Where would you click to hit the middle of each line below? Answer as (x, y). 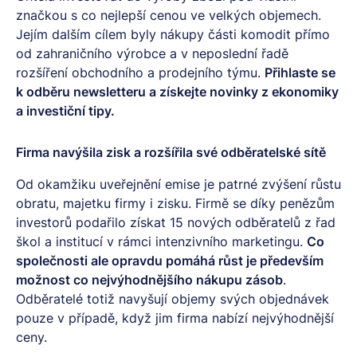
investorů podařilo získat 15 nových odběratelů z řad (176, 222)
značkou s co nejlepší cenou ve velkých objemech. (169, 15)
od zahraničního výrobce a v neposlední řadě (152, 53)
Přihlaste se (300, 73)
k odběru (45, 92)
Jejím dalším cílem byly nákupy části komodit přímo (173, 34)
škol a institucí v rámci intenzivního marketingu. (161, 241)
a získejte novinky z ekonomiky (242, 92)
